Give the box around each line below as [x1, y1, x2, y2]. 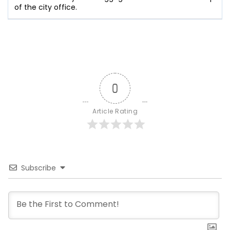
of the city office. [14, 2, 77, 12]
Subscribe [21, 162, 56, 173]
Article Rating [92, 106, 138, 116]
